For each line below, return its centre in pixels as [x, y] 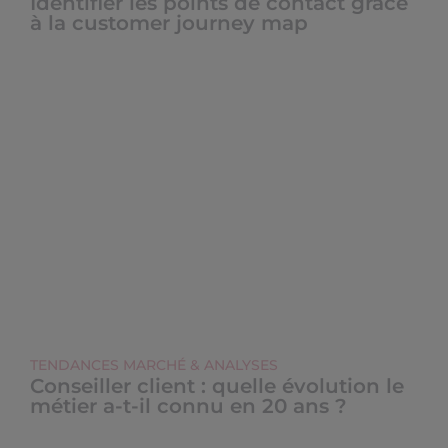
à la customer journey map [169, 23]
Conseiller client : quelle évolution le [217, 386]
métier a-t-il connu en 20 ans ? [188, 406]
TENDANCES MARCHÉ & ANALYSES [154, 365]
